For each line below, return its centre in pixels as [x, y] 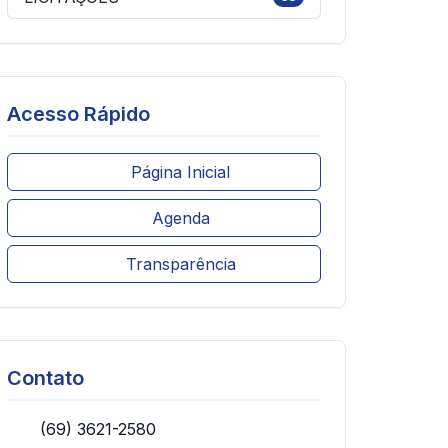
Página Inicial [178, 171]
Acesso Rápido [78, 113]
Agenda [178, 217]
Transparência [178, 263]
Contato [45, 377]
